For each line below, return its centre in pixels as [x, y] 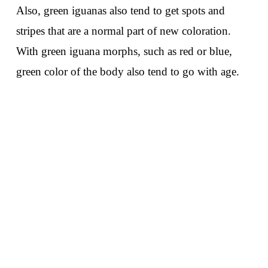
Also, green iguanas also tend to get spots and [120, 11]
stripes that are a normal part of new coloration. [123, 31]
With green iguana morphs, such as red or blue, [124, 51]
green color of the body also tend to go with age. [127, 72]
